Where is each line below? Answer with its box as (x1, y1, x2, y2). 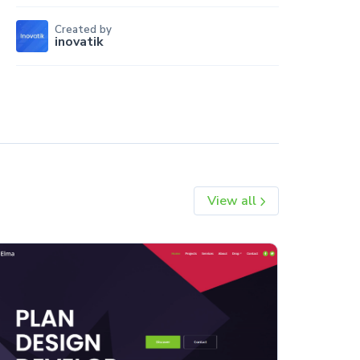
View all (207, 192, 260, 211)
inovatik (54, 32, 104, 51)
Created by (54, 22, 112, 37)
